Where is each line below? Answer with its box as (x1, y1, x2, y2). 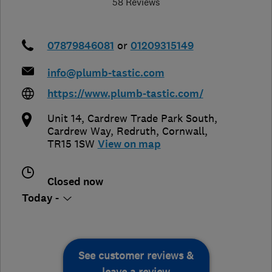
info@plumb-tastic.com (47, 66, 165, 81)
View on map (97, 137, 161, 152)
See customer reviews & (78, 249, 194, 263)
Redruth (116, 124, 156, 138)
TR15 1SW (47, 137, 95, 151)
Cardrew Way (47, 124, 110, 138)
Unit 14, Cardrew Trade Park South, (47, 112, 217, 126)
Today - (22, 191, 61, 206)
